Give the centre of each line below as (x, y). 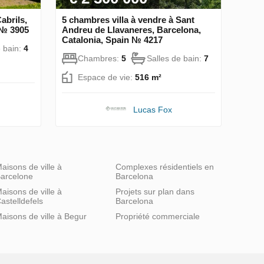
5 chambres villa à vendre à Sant (128, 19)
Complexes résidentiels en (165, 166)
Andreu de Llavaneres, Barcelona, (131, 29)
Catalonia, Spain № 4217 (112, 39)
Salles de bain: (175, 58)
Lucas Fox (153, 109)
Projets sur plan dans (155, 191)
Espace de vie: (106, 77)
